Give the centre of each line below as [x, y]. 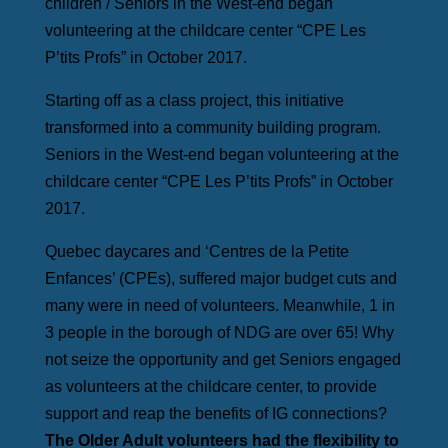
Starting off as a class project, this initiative [194, 101]
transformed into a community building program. [212, 128]
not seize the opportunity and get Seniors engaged [222, 360]
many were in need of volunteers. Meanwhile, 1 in [219, 306]
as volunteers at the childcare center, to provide [210, 387]
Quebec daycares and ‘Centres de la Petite [196, 252]
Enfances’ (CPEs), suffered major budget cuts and [220, 279]
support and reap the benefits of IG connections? [215, 414]
